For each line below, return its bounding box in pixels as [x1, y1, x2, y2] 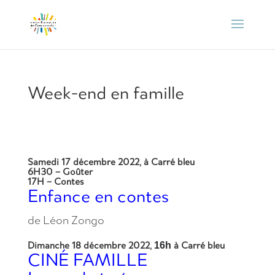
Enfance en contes [27, 184, 169, 207]
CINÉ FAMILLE [27, 248, 147, 271]
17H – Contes [27, 176, 83, 187]
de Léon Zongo [27, 212, 104, 227]
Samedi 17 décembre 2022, [27, 156, 141, 168]
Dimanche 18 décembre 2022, [27, 239, 152, 251]
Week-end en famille [27, 81, 184, 104]
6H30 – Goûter [27, 166, 93, 177]
